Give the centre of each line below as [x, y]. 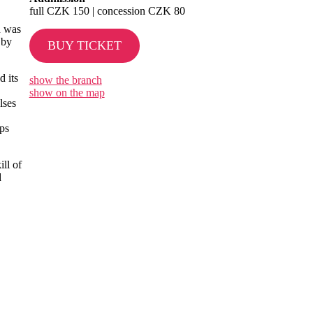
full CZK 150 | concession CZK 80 [107, 10]
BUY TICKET [84, 45]
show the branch [65, 80]
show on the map [67, 92]
